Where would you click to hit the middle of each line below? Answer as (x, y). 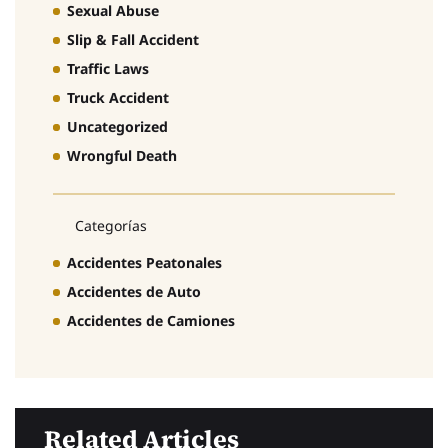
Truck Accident (118, 97)
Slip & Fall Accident (133, 39)
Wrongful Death (122, 155)
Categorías (111, 226)
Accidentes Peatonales (144, 263)
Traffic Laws (108, 68)
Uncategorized (117, 126)
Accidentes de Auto (134, 292)
